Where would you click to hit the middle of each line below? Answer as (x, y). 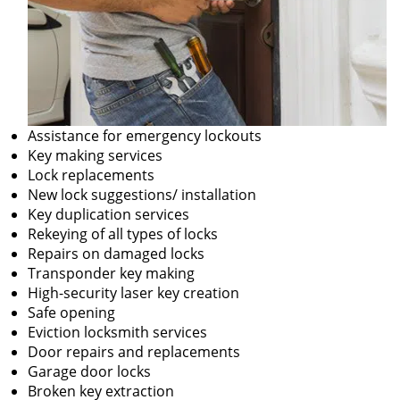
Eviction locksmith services (117, 332)
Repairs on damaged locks (116, 254)
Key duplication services (108, 214)
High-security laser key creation (133, 293)
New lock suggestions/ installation (142, 195)
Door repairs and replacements (134, 352)
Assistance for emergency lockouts (145, 136)
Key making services (95, 155)
